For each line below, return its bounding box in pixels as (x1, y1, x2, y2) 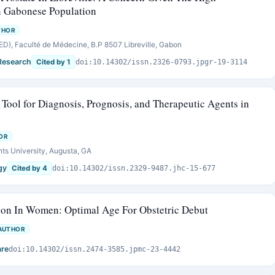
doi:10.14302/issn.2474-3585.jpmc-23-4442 (9, 245, 180, 254)
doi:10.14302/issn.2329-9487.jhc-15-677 (52, 164, 215, 172)
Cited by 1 (36, 58, 71, 66)
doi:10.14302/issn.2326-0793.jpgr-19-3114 (76, 58, 247, 66)
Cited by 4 (12, 164, 47, 172)
